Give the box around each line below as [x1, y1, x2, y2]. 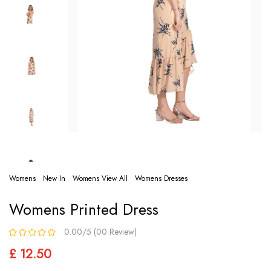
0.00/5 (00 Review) [64, 225, 137, 238]
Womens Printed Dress [9, 198, 158, 220]
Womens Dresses [135, 172, 188, 184]
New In [43, 172, 65, 184]
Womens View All [73, 172, 128, 184]
